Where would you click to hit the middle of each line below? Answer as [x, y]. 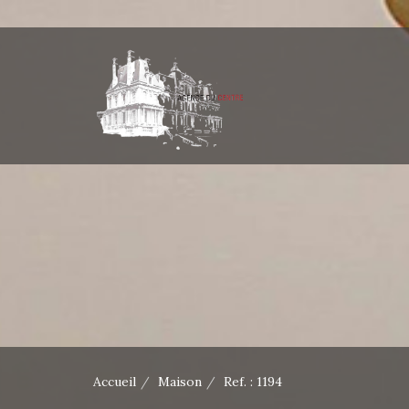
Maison [180, 382]
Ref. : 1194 [253, 382]
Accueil [115, 382]
